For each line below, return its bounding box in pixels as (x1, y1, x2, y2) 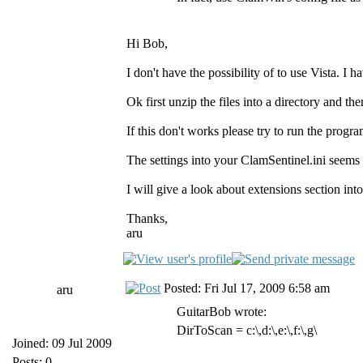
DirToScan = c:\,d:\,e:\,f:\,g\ (177, 323, 317, 337)
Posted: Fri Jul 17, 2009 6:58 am (160, 281, 330, 295)
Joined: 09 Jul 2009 (12, 336, 112, 350)
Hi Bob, (126, 36, 168, 50)
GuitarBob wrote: (177, 305, 267, 318)
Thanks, (126, 211, 168, 225)
